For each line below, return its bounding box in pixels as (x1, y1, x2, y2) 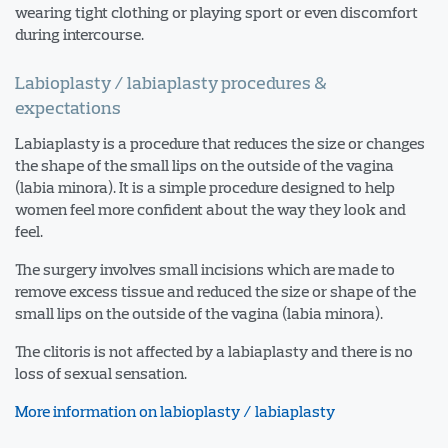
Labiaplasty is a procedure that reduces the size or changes (15, 132, 425, 153)
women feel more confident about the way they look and (15, 198, 406, 219)
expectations (15, 95, 121, 119)
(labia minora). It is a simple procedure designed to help (15, 176, 395, 197)
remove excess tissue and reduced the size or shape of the (15, 280, 416, 301)
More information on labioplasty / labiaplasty (15, 400, 335, 421)
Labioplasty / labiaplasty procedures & (15, 70, 327, 94)
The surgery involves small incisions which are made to (15, 258, 395, 279)
